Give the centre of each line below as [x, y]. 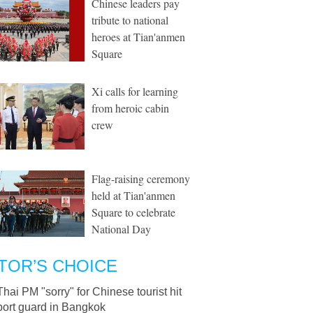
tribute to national [130, 20]
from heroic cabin [130, 108]
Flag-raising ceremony [141, 179]
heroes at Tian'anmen [138, 37]
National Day [121, 229]
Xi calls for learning [135, 91]
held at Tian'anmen [133, 195]
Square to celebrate [133, 212]
